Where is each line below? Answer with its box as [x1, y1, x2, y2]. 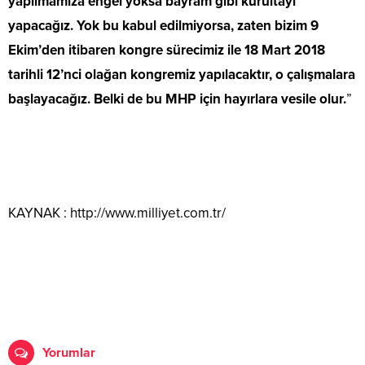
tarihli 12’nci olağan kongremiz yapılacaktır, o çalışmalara [8, 66, 355, 84]
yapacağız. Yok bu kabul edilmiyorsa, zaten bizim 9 [8, 17, 319, 35]
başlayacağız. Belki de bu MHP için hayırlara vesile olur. [8, 90, 346, 108]
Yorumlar [42, 345, 95, 362]
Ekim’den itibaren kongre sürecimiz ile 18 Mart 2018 [8, 42, 325, 59]
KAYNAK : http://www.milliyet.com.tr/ [8, 204, 226, 222]
